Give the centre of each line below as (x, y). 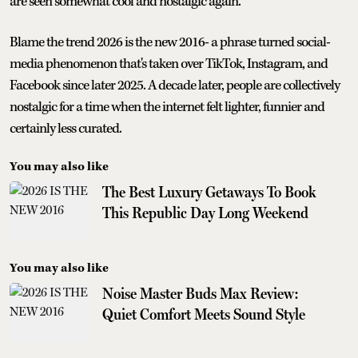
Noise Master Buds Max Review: (201, 293)
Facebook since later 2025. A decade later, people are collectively (175, 85)
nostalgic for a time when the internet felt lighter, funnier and (167, 107)
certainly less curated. (66, 128)
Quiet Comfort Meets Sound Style (204, 314)
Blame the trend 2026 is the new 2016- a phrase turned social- (170, 42)
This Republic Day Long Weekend (205, 212)
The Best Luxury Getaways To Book (209, 191)
